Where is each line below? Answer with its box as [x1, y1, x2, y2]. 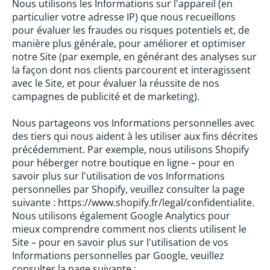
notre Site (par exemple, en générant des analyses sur [12, 50, 257, 63]
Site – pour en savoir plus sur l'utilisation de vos [12, 236, 228, 249]
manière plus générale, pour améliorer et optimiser [12, 37, 246, 50]
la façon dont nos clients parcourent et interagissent [12, 63, 251, 77]
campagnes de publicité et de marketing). [12, 90, 199, 103]
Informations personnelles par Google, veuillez [12, 249, 224, 262]
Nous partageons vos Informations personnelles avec [12, 116, 255, 130]
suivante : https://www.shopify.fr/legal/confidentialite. [12, 196, 254, 209]
